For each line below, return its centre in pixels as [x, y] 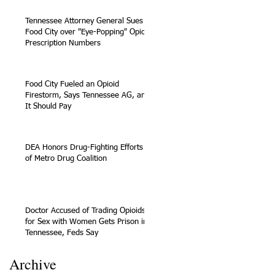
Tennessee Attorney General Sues [84, 21]
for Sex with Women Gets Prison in [86, 222]
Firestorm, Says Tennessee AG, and [87, 95]
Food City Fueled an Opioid [72, 84]
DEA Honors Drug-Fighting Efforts [84, 147]
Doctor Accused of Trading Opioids [85, 211]
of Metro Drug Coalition [66, 158]
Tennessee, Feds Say [62, 233]
